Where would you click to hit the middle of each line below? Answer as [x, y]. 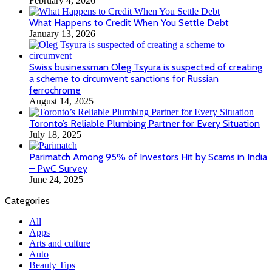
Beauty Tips [52, 265]
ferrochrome [55, 90]
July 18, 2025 [55, 134]
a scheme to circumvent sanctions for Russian [124, 78]
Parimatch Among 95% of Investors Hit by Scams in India [148, 157]
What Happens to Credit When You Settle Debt [129, 22]
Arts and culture [60, 243]
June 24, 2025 [56, 179]
